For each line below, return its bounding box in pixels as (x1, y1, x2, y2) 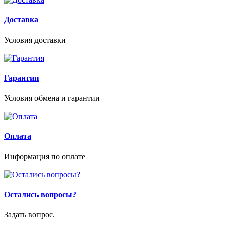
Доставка (4, 15, 39, 24)
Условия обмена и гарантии (4, 93, 100, 102)
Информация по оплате (4, 152, 85, 161)
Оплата (4, 132, 31, 141)
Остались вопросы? (4, 190, 77, 199)
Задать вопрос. (4, 210, 55, 219)
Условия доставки (4, 35, 66, 44)
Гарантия (4, 73, 39, 83)
